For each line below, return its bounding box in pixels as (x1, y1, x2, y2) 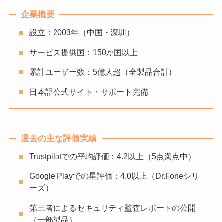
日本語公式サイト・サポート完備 (29, 87, 148, 96)
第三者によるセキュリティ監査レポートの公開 (29, 204, 196, 213)
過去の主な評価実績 (20, 134, 97, 144)
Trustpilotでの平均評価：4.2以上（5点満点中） (29, 152, 196, 161)
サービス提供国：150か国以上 (29, 48, 138, 56)
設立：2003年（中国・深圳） (29, 28, 134, 37)
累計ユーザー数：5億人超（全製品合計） (29, 67, 176, 76)
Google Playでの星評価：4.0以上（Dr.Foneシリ (29, 172, 199, 181)
